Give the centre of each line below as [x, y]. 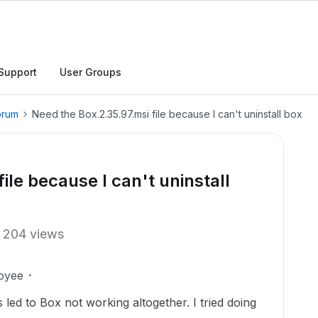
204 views [33, 234]
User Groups [91, 72]
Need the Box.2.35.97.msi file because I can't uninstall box [167, 114]
